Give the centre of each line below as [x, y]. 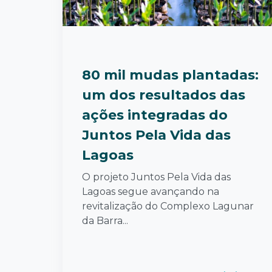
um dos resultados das [164, 95]
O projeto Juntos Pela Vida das [156, 177]
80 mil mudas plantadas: [170, 75]
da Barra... [105, 220]
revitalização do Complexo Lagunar [168, 206]
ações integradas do [155, 115]
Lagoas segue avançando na [151, 191]
